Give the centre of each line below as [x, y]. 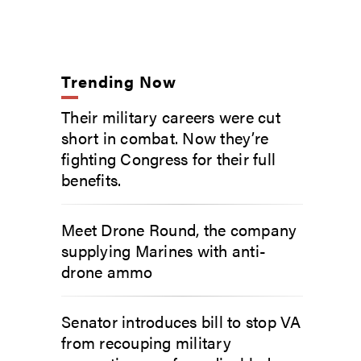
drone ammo [107, 271]
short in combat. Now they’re [165, 137]
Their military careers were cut [171, 116]
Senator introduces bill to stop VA [181, 321]
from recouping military [146, 342]
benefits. [91, 179]
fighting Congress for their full [168, 158]
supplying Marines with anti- [164, 250]
